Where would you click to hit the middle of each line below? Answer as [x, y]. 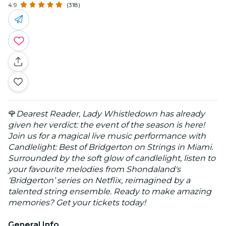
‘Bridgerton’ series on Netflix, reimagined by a [99, 180]
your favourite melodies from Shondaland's [94, 169]
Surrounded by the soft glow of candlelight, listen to [112, 158]
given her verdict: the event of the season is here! [106, 125]
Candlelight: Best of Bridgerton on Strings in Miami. [110, 147]
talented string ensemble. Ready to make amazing [110, 191]
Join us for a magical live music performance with [107, 136]
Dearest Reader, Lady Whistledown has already [110, 114]
